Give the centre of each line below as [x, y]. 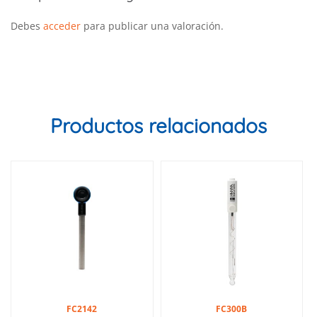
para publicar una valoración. [152, 25]
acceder [62, 25]
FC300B [232, 309]
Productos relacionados [158, 125]
